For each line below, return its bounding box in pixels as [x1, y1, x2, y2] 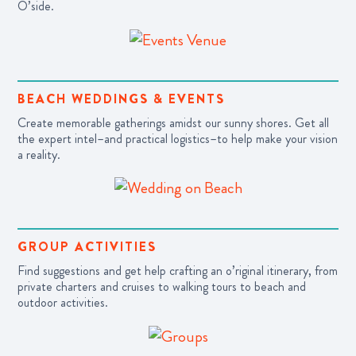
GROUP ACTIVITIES [17, 238, 157, 257]
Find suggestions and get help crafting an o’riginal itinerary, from [17, 261, 338, 281]
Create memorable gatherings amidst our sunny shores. [17, 113, 295, 132]
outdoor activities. [17, 293, 108, 312]
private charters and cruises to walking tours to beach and [17, 277, 306, 296]
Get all [295, 113, 329, 132]
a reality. [17, 145, 60, 164]
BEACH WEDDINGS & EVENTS [17, 89, 225, 108]
